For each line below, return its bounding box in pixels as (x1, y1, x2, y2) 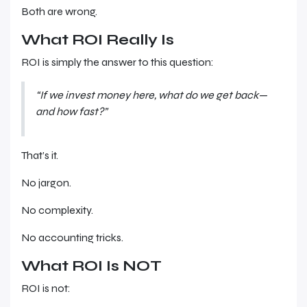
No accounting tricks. (21, 231, 123, 244)
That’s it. (21, 149, 58, 162)
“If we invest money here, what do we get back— (36, 88, 267, 101)
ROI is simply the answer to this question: (21, 56, 214, 69)
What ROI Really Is (21, 31, 174, 49)
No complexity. (21, 204, 93, 217)
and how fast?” (36, 105, 108, 118)
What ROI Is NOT (21, 257, 162, 275)
